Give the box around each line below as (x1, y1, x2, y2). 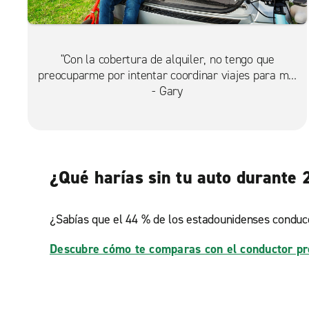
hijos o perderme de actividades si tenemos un (51, 82, 283, 99)
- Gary (152, 82, 183, 99)
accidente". (141, 98, 194, 115)
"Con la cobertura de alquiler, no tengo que (60, 50, 275, 68)
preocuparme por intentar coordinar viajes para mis (38, 66, 297, 83)
